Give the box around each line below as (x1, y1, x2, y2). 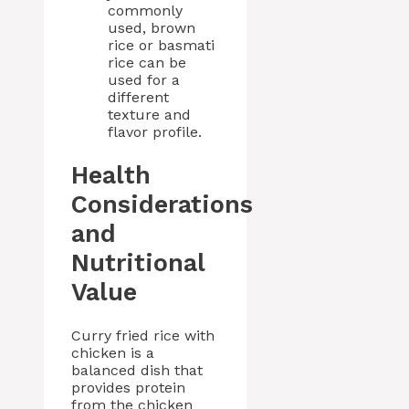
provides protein (71, 379, 185, 397)
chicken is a (71, 344, 154, 362)
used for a (108, 70, 180, 89)
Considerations (71, 190, 253, 220)
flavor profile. (108, 122, 202, 141)
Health (71, 161, 151, 191)
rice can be (108, 53, 186, 71)
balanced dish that (71, 362, 203, 380)
